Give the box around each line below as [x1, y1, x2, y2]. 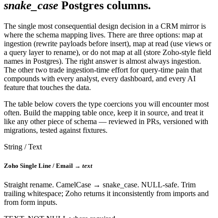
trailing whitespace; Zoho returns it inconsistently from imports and [4, 189, 209, 198]
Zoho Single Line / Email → [4, 162, 81, 170]
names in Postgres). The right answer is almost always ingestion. [4, 57, 201, 66]
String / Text [4, 143, 42, 151]
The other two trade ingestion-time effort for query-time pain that [4, 66, 202, 74]
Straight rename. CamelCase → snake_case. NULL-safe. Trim [4, 181, 196, 189]
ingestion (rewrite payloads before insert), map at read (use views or [4, 39, 211, 48]
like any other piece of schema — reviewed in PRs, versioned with [4, 117, 208, 126]
